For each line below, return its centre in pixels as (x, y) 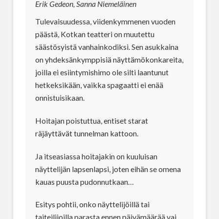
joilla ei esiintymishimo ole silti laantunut (102, 72)
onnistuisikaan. (60, 98)
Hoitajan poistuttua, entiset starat (91, 121)
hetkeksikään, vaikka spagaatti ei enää (99, 85)
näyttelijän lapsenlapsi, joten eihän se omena (108, 169)
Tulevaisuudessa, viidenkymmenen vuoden (105, 22)
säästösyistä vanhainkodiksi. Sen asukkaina (107, 47)
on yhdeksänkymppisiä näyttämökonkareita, (109, 60)
